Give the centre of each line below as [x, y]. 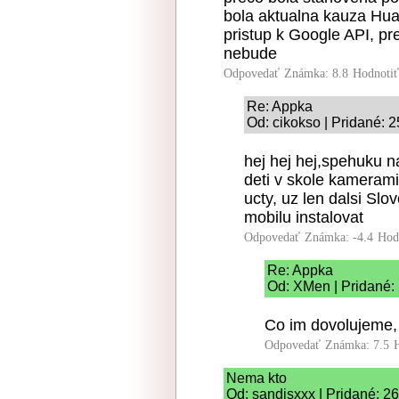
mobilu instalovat [304, 217]
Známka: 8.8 [316, 73]
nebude [250, 53]
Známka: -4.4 [339, 237]
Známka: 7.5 [357, 345]
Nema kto [256, 378]
